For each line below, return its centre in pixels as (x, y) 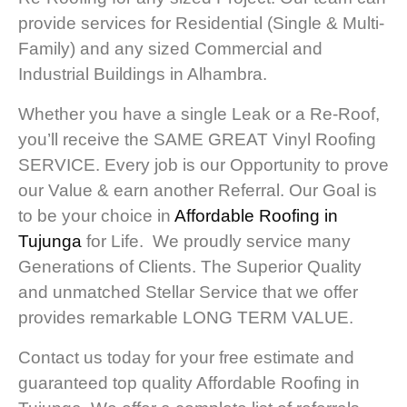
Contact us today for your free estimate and (186, 358)
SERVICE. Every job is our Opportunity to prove (203, 165)
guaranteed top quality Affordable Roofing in (189, 383)
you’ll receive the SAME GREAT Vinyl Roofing (197, 140)
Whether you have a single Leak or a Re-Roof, (199, 114)
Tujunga (50, 242)
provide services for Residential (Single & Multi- (201, 24)
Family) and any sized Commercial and (170, 49)
